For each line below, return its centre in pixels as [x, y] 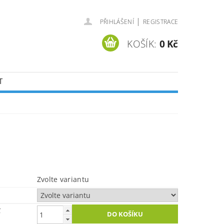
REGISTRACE [160, 22]
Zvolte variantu [63, 179]
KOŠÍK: [142, 44]
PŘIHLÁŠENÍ [117, 22]
